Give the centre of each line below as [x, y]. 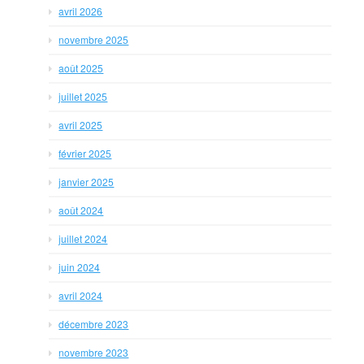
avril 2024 [81, 295]
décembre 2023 [94, 324]
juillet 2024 [83, 238]
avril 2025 [81, 125]
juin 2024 [80, 267]
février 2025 [85, 153]
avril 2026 [81, 11]
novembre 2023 [94, 352]
